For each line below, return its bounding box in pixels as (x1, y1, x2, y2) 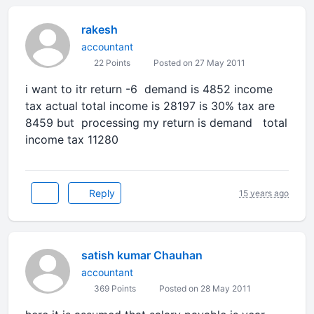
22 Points (92, 57, 130, 68)
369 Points (92, 283, 136, 294)
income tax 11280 (25, 132, 118, 146)
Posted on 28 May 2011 (157, 283, 251, 294)
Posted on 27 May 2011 (151, 57, 245, 68)
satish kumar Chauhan (81, 248, 203, 262)
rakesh (81, 22, 118, 36)
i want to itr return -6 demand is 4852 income (25, 82, 273, 96)
